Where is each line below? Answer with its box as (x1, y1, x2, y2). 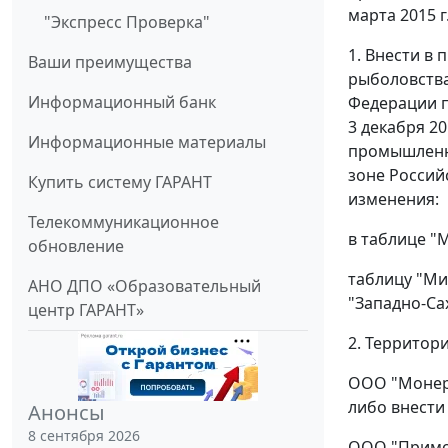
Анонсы (28, 399, 105, 427)
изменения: (348, 187, 439, 210)
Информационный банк (28, 91, 216, 114)
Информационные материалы (28, 131, 266, 154)
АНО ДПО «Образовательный (28, 275, 261, 298)
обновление (28, 235, 124, 258)
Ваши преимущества (28, 51, 192, 74)
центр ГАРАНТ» (28, 299, 144, 322)
